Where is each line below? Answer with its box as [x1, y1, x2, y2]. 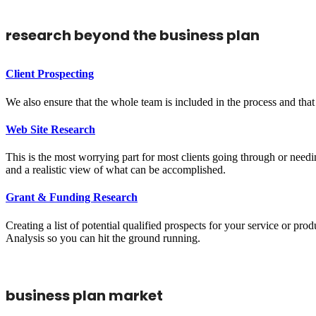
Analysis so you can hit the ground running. [6, 231, 200, 244]
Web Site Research [6, 123, 95, 135]
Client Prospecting [6, 68, 94, 80]
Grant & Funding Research [6, 191, 138, 204]
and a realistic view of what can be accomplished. [6, 164, 226, 176]
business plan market [6, 285, 163, 305]
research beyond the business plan [6, 25, 260, 46]
